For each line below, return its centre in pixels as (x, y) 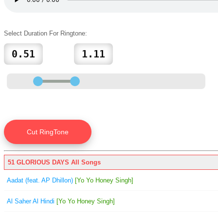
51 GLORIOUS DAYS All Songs (54, 162)
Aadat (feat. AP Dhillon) (40, 180)
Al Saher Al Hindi (31, 201)
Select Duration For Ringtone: (45, 33)
